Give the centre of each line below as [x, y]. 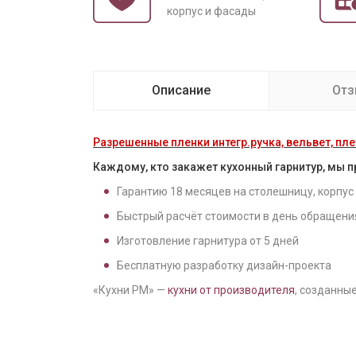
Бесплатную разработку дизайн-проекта [224, 265]
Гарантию [143, 192]
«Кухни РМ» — [130, 290]
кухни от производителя [231, 290]
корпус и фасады [211, 11]
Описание [181, 90]
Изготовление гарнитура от [190, 241]
